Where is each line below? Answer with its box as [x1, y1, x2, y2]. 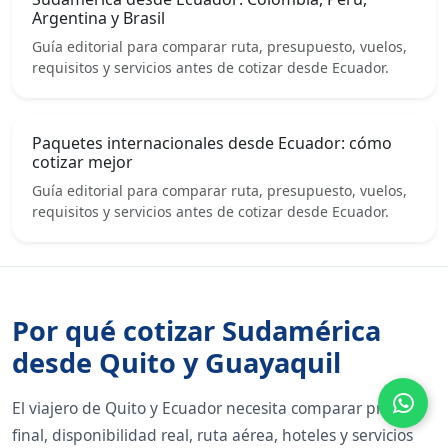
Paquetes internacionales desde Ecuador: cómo [32, 131, 392, 154]
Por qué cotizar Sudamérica [12, 311, 381, 349]
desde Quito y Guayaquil [12, 343, 341, 381]
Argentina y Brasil [32, 6, 165, 29]
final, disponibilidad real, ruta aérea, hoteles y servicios [12, 423, 413, 446]
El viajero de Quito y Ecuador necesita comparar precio [12, 396, 411, 419]
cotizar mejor [32, 150, 133, 173]
